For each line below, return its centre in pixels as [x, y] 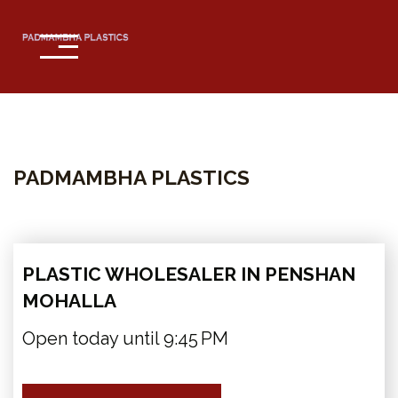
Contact [70, 243]
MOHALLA [69, 301]
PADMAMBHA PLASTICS [131, 177]
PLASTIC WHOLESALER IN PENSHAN [189, 274]
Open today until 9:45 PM [125, 338]
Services [72, 188]
